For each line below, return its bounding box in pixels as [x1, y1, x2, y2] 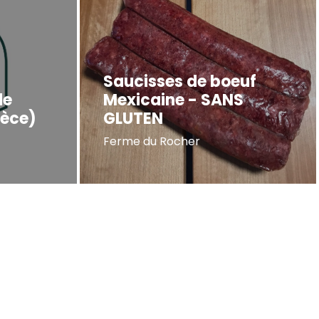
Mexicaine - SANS [103, 88, 244, 111]
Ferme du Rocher [103, 132, 201, 150]
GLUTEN [103, 107, 164, 130]
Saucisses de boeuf [103, 70, 257, 93]
